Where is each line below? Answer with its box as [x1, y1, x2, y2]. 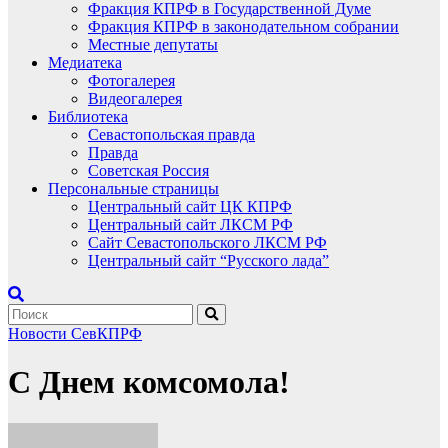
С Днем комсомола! [8, 364, 290, 401]
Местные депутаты [88, 36, 218, 53]
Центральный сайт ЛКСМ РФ [88, 216, 293, 233]
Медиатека [48, 54, 122, 71]
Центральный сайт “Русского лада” [88, 252, 329, 269]
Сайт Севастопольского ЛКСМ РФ [88, 234, 327, 251]
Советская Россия [88, 162, 209, 179]
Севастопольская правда [88, 126, 255, 143]
